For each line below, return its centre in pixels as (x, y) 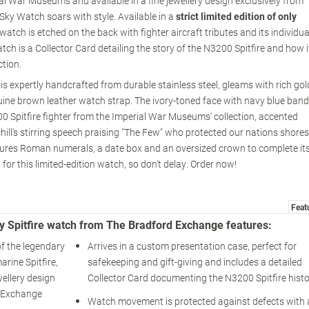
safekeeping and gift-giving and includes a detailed (195, 262)
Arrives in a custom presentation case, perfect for (192, 246)
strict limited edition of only (236, 17)
